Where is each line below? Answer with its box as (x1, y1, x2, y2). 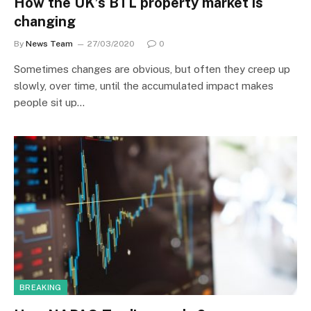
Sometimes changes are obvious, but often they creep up (14, 62, 290, 75)
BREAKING (19, 283, 62, 292)
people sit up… (14, 96, 85, 108)
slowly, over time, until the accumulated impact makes (14, 79, 274, 92)
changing (14, 12, 76, 30)
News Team (26, 38, 73, 49)
